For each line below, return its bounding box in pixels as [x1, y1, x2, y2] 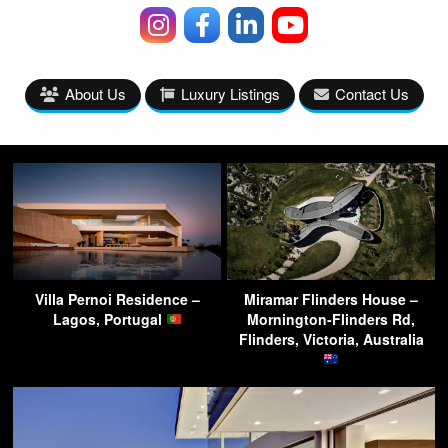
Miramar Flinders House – [244, 288, 418, 309]
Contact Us [334, 82, 409, 104]
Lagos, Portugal [52, 308, 166, 329]
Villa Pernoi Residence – [34, 288, 200, 309]
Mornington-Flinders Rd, [247, 308, 415, 329]
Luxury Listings [180, 82, 280, 104]
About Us [64, 82, 126, 104]
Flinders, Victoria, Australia [238, 328, 424, 349]
